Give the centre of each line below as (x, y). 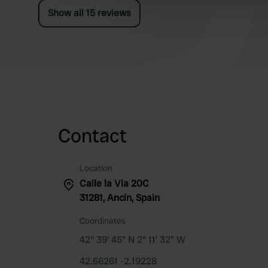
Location (96, 168)
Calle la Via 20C (114, 183)
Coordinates (103, 221)
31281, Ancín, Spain (120, 198)
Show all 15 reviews (89, 13)
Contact (92, 136)
